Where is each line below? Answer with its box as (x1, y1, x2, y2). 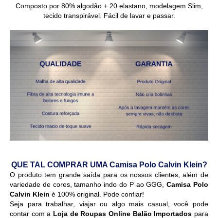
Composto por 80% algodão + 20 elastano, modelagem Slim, (15, 2, 203, 10)
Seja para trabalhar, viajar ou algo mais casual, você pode (10, 200, 208, 208)
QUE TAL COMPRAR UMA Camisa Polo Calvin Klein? (11, 160, 207, 169)
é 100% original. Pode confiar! (52, 190, 144, 198)
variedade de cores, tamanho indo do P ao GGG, (10, 180, 167, 188)
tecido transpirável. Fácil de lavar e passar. (43, 12, 175, 20)
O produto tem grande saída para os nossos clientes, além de (10, 170, 208, 179)
